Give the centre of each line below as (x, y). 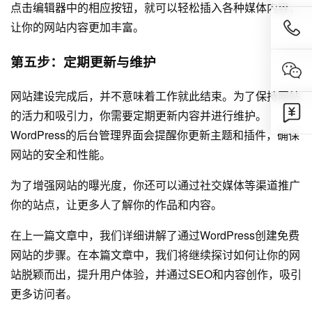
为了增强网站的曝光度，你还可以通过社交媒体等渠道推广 (155, 185)
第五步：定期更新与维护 (83, 61)
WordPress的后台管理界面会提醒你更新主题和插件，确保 (155, 134)
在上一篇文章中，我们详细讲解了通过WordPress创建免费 (155, 235)
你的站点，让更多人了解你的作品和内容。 (116, 204)
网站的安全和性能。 (61, 154)
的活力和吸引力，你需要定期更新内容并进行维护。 (139, 115)
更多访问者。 (44, 293)
